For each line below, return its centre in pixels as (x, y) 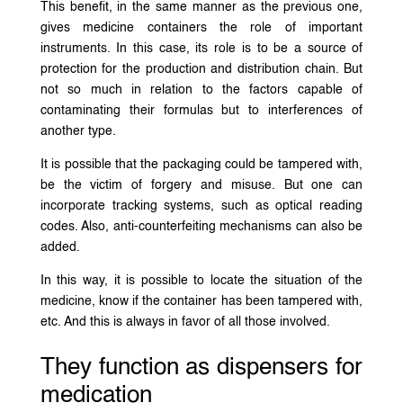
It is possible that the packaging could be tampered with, (201, 164)
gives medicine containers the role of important (201, 27)
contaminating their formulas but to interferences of (201, 110)
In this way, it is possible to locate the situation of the (201, 280)
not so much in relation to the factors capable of (201, 90)
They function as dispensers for (201, 367)
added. (60, 247)
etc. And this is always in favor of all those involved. (185, 322)
